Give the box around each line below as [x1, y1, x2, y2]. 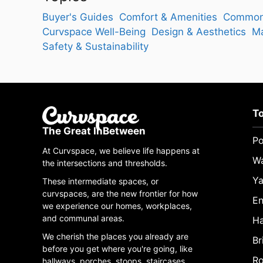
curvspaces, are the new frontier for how [42, 188, 198, 199]
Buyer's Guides [42, 11, 113, 23]
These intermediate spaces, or [42, 176, 159, 187]
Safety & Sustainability [42, 40, 149, 52]
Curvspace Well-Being [42, 25, 146, 38]
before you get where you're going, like [42, 244, 193, 254]
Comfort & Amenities [119, 11, 217, 23]
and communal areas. [42, 213, 124, 224]
